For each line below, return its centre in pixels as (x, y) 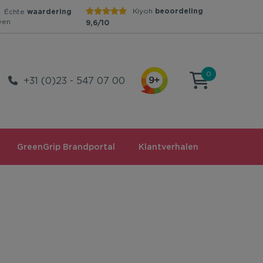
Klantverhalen (168, 146)
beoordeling (179, 11)
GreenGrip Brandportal (66, 146)
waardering (49, 12)
